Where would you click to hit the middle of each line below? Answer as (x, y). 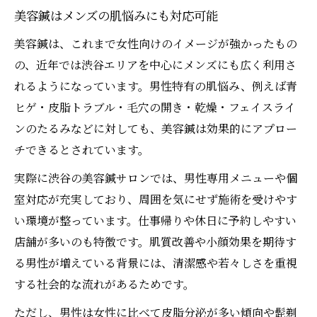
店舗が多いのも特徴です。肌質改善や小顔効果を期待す (155, 242)
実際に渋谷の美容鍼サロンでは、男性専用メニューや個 (156, 178)
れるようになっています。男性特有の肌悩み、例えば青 (156, 86)
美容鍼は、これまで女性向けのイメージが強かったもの (156, 44)
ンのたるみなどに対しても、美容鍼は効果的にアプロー (156, 129)
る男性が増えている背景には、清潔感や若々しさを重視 (156, 263)
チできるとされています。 (82, 150)
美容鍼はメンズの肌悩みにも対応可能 (116, 17)
